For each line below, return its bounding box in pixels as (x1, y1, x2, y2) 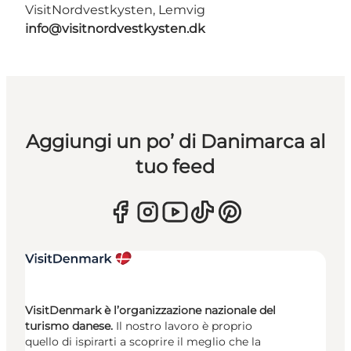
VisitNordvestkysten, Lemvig (25, 2, 205, 17)
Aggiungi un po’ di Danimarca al (25, 129, 325, 153)
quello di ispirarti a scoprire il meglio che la (25, 334, 261, 349)
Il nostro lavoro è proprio (113, 318, 252, 333)
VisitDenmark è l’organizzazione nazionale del (25, 302, 276, 317)
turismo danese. (25, 318, 113, 333)
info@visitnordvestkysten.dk (25, 20, 205, 36)
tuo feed (136, 154, 215, 178)
